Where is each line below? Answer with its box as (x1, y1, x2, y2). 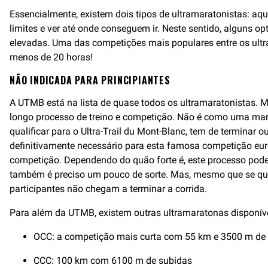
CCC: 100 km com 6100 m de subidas (33, 255, 192, 266)
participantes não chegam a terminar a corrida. (10, 183, 207, 194)
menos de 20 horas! (10, 51, 93, 63)
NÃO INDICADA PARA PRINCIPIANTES (10, 73, 170, 87)
